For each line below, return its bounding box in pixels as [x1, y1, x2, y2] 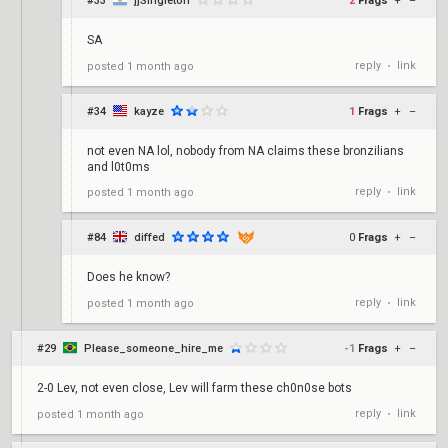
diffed [134, 231, 165, 244]
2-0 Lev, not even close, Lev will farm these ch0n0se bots [37, 381, 352, 395]
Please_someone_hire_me [84, 342, 223, 355]
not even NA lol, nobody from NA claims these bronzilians [87, 144, 404, 158]
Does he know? [87, 270, 170, 284]
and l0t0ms [87, 160, 150, 174]
